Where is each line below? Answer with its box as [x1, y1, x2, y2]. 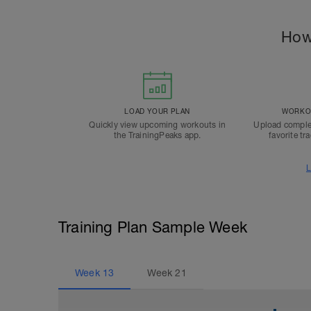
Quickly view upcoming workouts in [89, 120, 226, 130]
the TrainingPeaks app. [113, 131, 201, 140]
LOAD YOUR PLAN [124, 107, 190, 115]
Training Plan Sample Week [58, 218, 247, 236]
